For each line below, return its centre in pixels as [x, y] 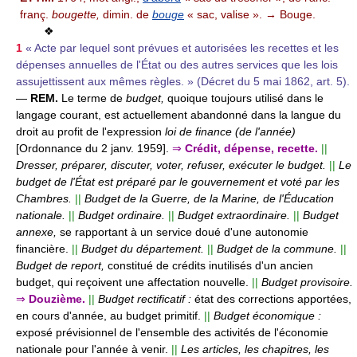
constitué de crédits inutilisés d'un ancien [210, 265]
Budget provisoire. [307, 282]
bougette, [76, 14]
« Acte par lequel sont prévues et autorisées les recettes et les [182, 47]
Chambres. [44, 198]
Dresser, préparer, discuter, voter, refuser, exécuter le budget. [171, 165]
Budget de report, [62, 265]
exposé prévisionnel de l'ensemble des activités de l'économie [172, 332]
